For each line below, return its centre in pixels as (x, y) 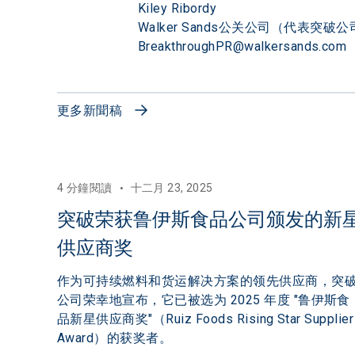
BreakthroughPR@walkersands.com (242, 46)
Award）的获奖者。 (115, 338)
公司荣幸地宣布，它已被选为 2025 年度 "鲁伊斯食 (204, 300)
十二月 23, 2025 (172, 188)
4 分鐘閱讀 (85, 188)
